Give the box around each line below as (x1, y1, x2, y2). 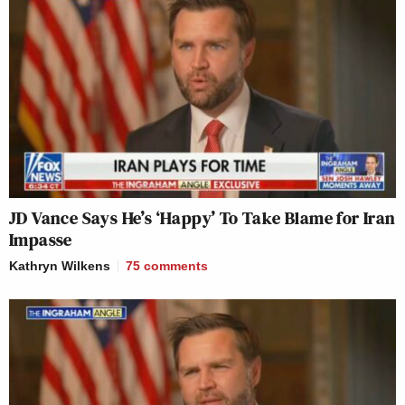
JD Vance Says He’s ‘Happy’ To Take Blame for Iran (9, 204, 396, 231)
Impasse (9, 226, 72, 252)
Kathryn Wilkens (9, 258, 110, 273)
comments (144, 258, 208, 273)
